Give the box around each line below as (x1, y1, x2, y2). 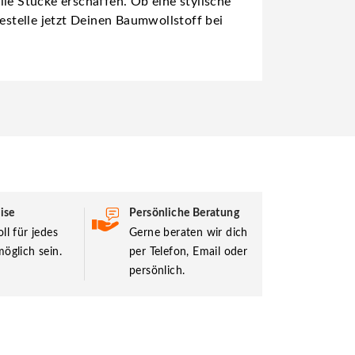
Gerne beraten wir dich (129, 227, 248, 239)
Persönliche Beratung (129, 207, 239, 219)
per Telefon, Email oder (129, 246, 248, 258)
